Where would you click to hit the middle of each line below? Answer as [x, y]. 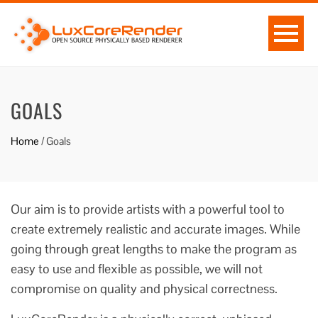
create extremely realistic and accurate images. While [155, 229]
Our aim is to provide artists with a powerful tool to [148, 209]
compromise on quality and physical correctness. [144, 289]
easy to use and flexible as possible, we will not [137, 269]
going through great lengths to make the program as [154, 249]
